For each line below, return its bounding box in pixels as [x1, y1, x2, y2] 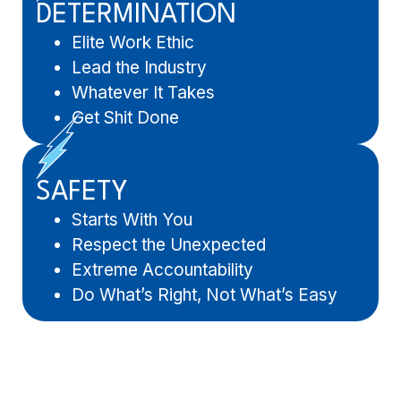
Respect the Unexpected [72, 234, 266, 255]
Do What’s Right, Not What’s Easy [72, 284, 337, 305]
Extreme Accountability [72, 259, 253, 280]
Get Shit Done [72, 107, 179, 129]
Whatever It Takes [72, 82, 215, 104]
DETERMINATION [36, 3, 236, 30]
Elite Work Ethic [72, 32, 194, 54]
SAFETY [36, 179, 128, 206]
